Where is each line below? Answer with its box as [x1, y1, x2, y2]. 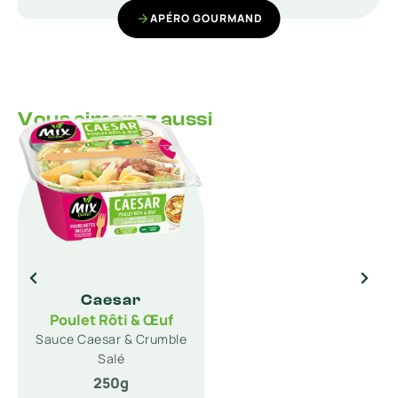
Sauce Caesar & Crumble [36, 330, 187, 347]
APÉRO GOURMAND [149, 11, 263, 26]
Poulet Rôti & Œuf [49, 310, 173, 330]
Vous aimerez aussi [18, 107, 212, 131]
